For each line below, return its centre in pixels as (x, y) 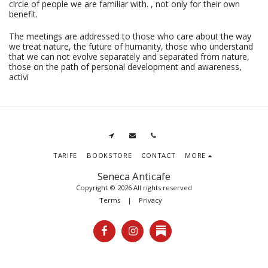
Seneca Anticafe (134, 176)
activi (19, 77)
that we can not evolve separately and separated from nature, (129, 57)
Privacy (150, 200)
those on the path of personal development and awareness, (125, 67)
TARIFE (65, 155)
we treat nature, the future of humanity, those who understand (131, 46)
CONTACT (159, 155)
